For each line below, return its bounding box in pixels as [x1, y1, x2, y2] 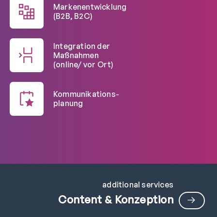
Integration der [53, 41, 110, 51]
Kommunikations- [53, 89, 119, 99]
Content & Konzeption [58, 193, 173, 206]
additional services [102, 180, 173, 190]
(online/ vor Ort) [53, 59, 114, 69]
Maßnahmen [53, 50, 99, 60]
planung [53, 98, 83, 108]
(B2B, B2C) [53, 11, 93, 21]
